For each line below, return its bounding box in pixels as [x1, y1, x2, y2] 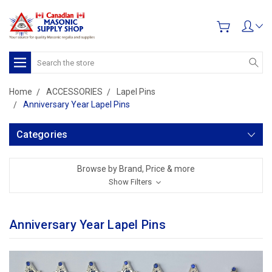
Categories [16, 129, 68, 140]
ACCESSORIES [46, 87, 103, 97]
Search [31, 53, 58, 63]
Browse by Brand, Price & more [77, 164, 195, 174]
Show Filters [109, 177, 154, 186]
